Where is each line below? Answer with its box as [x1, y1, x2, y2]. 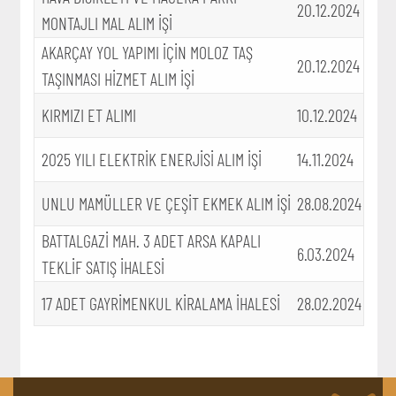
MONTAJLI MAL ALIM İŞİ [41, 11, 172, 34]
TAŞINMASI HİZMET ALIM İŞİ [41, 67, 194, 89]
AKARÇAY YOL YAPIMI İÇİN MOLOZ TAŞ [41, 41, 253, 63]
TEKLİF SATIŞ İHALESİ [41, 255, 164, 278]
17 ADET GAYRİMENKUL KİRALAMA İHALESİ [41, 292, 280, 314]
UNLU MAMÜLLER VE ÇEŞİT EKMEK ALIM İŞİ [41, 192, 291, 214]
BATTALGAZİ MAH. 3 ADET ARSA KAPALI [41, 229, 261, 251]
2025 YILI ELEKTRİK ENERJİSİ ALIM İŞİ [41, 148, 262, 170]
